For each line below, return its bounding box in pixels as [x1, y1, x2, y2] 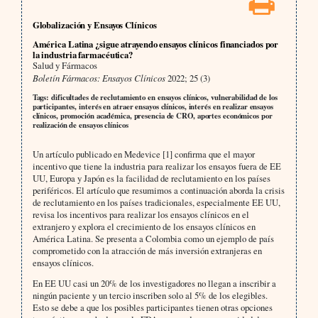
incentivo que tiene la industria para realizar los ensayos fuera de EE [32, 159, 281, 172]
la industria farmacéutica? [32, 48, 133, 61]
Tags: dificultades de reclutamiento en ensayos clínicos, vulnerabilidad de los [32, 91, 278, 103]
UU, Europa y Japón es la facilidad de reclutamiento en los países [32, 171, 270, 185]
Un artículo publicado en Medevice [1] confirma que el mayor [32, 147, 255, 160]
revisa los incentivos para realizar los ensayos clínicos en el [32, 207, 249, 221]
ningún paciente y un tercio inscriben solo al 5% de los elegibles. [32, 288, 268, 302]
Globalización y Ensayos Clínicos [32, 18, 157, 32]
